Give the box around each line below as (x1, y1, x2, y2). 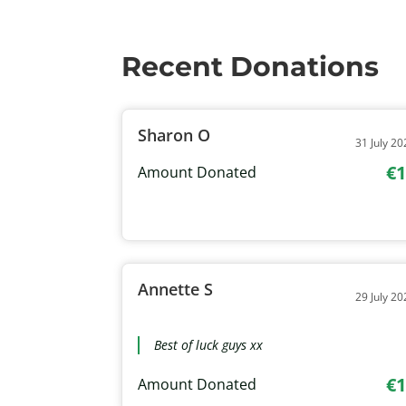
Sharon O (138, 123, 211, 146)
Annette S (138, 277, 214, 300)
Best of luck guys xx (154, 335, 264, 353)
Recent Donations (121, 49, 380, 83)
